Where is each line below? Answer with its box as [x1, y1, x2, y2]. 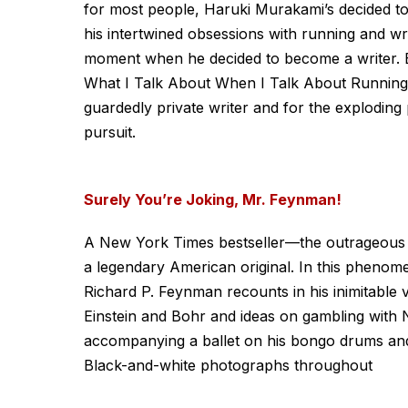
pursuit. [84, 123, 136, 141]
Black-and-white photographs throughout [84, 356, 372, 374]
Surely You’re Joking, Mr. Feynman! [84, 190, 342, 209]
